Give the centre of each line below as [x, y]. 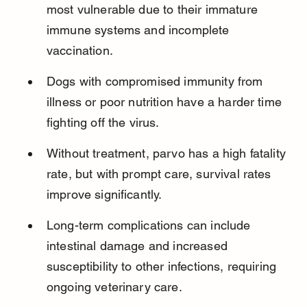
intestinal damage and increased [139, 246]
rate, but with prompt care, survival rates [160, 174]
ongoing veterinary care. [114, 287]
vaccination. [79, 51]
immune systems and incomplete [139, 30]
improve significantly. [104, 195]
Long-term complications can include [150, 225]
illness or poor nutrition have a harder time [166, 102]
